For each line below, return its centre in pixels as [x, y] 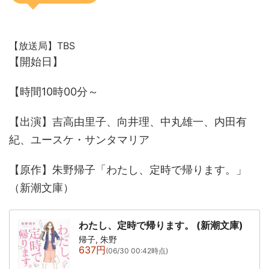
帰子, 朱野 [98, 240]
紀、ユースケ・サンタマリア [79, 140]
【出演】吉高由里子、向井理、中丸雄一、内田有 [128, 122]
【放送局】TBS [42, 46]
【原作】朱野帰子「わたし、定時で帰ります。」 [128, 170]
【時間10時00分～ [54, 92]
